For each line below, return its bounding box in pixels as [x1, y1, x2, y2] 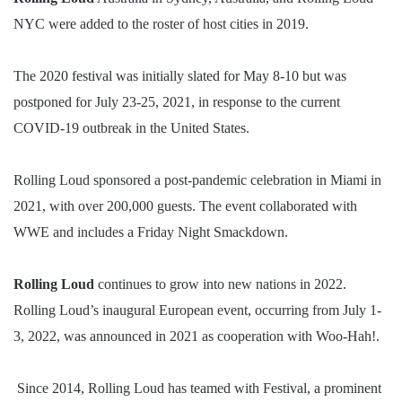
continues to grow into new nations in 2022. [94, 276, 346, 293]
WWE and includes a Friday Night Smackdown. [13, 224, 292, 240]
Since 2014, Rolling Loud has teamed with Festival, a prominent [13, 380, 381, 397]
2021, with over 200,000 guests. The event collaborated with [13, 198, 357, 214]
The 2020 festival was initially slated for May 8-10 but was [13, 68, 346, 84]
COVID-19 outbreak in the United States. [13, 120, 249, 136]
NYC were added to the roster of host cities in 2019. [13, 16, 309, 32]
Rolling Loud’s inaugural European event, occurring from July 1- [13, 302, 381, 319]
